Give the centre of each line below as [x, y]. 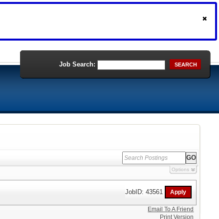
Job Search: [77, 64]
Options [180, 169]
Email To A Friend [171, 209]
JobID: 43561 [145, 192]
